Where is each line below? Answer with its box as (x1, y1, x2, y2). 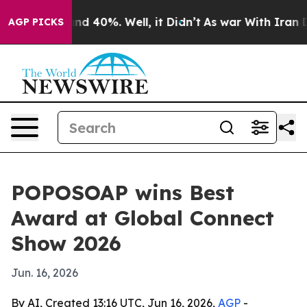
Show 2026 (11, 230, 121, 256)
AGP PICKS (8, 16, 64, 28)
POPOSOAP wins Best (11, 180, 234, 206)
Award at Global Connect (11, 205, 274, 231)
